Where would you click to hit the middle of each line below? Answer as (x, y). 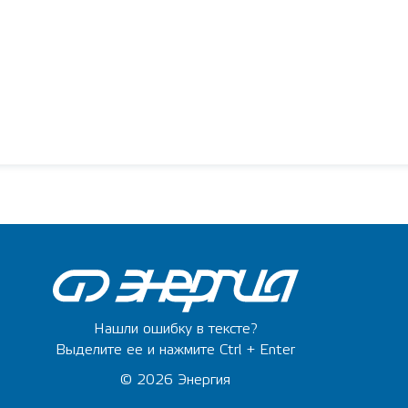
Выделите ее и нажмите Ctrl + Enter (176, 350)
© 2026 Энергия (176, 380)
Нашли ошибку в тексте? (175, 329)
